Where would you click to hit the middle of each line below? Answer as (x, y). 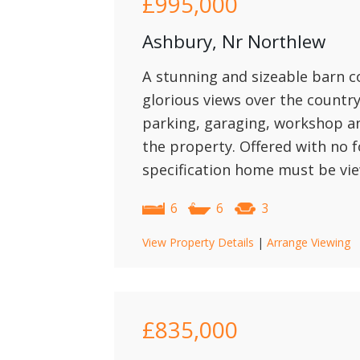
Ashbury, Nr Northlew (234, 41)
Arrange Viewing (309, 242)
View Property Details (198, 242)
